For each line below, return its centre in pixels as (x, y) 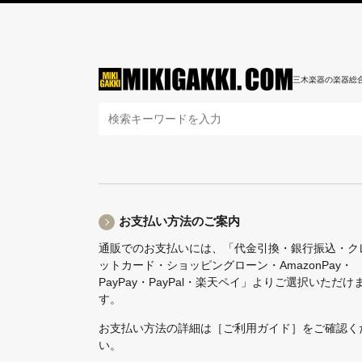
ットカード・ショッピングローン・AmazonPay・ (225, 265)
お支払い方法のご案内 (179, 221)
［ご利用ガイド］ (257, 328)
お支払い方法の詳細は (155, 328)
